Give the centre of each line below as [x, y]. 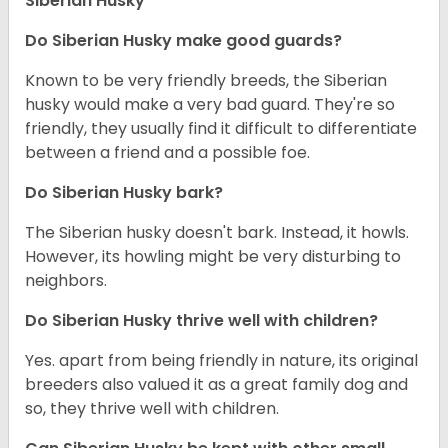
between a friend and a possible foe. [167, 153]
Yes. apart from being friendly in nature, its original [221, 361]
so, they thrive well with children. [154, 409]
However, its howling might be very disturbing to [213, 257]
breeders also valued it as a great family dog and [216, 385]
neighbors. [66, 281]
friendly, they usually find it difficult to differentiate [221, 129]
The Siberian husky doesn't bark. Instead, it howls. [217, 233]
